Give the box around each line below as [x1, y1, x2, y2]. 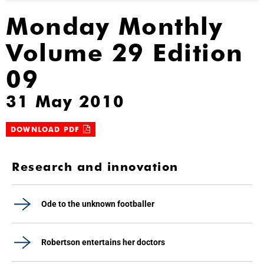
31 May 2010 [6, 91, 125, 111]
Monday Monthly [6, 12, 223, 41]
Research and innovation [12, 160, 179, 174]
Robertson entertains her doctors [41, 237, 165, 247]
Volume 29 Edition [6, 38, 243, 67]
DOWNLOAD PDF [11, 125, 83, 134]
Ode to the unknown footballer [41, 199, 154, 209]
